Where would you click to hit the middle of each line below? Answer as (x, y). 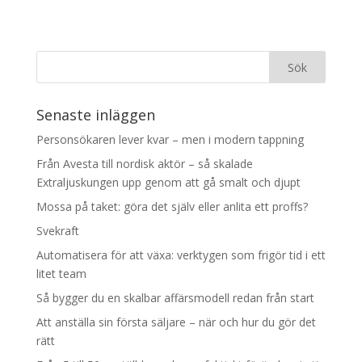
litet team (61, 273)
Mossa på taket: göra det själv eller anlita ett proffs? (172, 206)
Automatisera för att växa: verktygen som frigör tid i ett (181, 255)
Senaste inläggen (95, 114)
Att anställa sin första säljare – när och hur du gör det (176, 322)
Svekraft (57, 230)
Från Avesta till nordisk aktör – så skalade (144, 163)
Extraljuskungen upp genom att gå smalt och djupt (168, 182)
